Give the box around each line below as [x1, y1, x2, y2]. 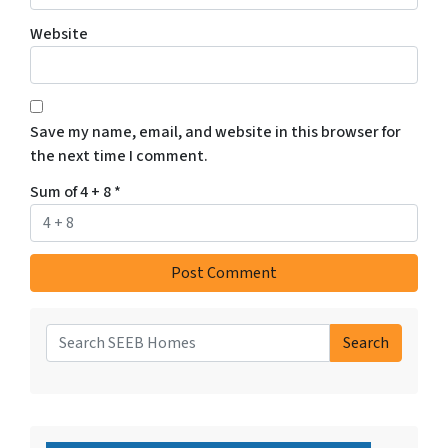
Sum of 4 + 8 [30, 180, 114, 203]
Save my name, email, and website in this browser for [30, 120, 401, 143]
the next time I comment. [30, 144, 208, 167]
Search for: [45, 351, 121, 373]
